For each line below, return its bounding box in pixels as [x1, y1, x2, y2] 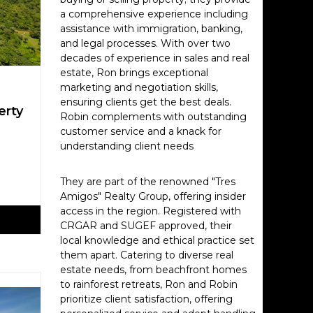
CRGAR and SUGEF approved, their [60, 219, 232, 232]
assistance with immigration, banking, [60, 22, 242, 35]
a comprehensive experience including [60, 8, 248, 20]
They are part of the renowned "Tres [60, 175, 235, 188]
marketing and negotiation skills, [60, 81, 218, 94]
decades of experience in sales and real [60, 52, 249, 64]
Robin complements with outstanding [60, 110, 247, 123]
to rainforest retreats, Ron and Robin [60, 278, 238, 291]
